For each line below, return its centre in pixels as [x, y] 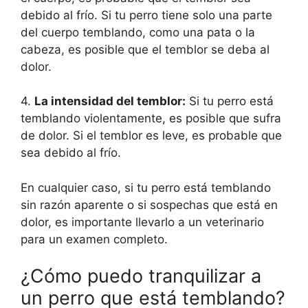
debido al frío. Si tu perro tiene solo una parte [146, 15]
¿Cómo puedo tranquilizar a [141, 276]
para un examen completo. [94, 239]
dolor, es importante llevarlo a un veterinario [142, 222]
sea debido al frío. [71, 153]
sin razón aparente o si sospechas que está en [149, 205]
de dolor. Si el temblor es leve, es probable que [151, 136]
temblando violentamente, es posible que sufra [151, 119]
